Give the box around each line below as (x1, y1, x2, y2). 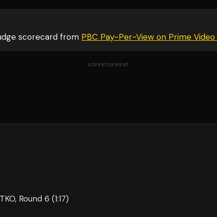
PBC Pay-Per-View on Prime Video (81, 31, 215, 42)
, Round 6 (15, 193, 49, 204)
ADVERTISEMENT (88, 62, 129, 68)
